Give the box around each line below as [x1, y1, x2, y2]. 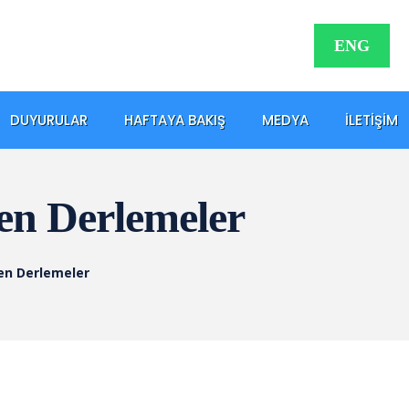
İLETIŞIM [345, 110, 398, 130]
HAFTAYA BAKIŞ [124, 110, 225, 130]
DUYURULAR [10, 110, 88, 130]
